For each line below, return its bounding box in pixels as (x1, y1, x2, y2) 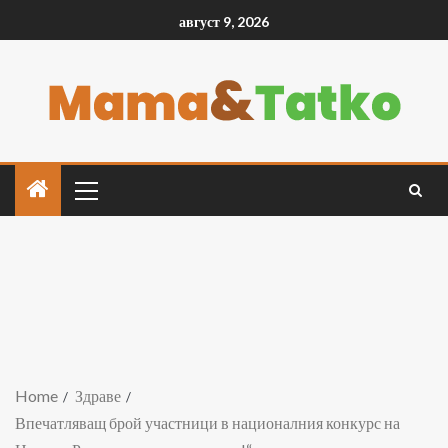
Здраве (75, 386, 121, 405)
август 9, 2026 (179, 13, 269, 31)
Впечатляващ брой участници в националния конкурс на (15, 413, 400, 432)
